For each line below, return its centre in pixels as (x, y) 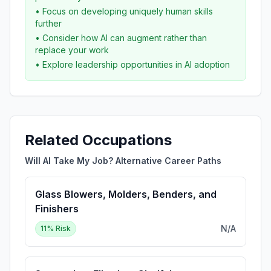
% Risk (59, 228)
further (48, 23)
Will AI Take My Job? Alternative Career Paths (123, 161)
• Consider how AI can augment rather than (121, 38)
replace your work (72, 50)
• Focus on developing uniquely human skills (124, 11)
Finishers (57, 209)
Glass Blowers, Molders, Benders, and (126, 194)
